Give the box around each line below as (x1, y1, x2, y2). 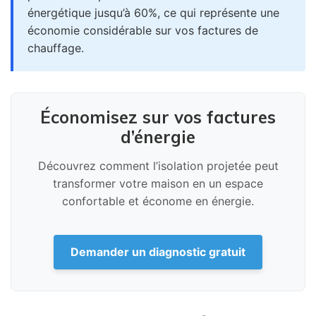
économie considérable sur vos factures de (28, 23, 258, 37)
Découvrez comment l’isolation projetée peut (37, 158, 279, 173)
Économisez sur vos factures (40, 106, 276, 128)
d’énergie (121, 126, 195, 147)
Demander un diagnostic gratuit (71, 244, 245, 259)
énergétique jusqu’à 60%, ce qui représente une (28, 5, 279, 20)
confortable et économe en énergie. (62, 193, 254, 208)
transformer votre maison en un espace (53, 176, 263, 190)
